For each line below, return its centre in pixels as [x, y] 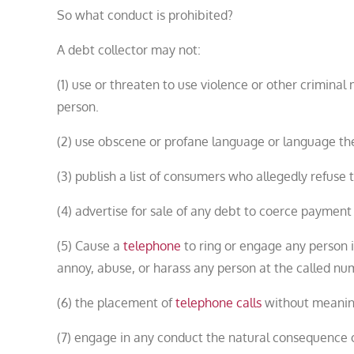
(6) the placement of [116, 302]
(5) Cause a [90, 245]
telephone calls [218, 302]
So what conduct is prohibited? [145, 15]
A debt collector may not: [129, 49]
